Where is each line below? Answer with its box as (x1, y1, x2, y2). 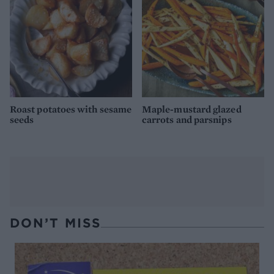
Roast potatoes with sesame (10, 103, 132, 116)
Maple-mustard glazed (142, 103, 242, 116)
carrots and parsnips (142, 113, 232, 127)
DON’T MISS (10, 214, 101, 231)
